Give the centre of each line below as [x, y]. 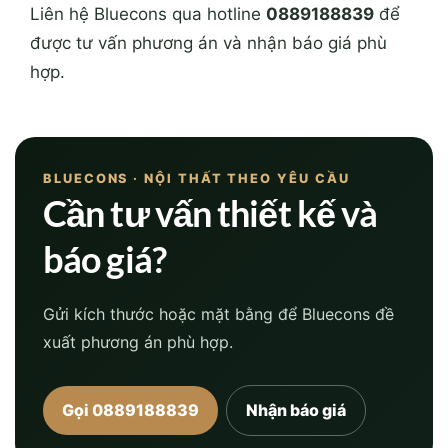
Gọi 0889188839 [130, 409]
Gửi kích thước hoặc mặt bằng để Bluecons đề [218, 314]
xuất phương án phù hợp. [138, 342]
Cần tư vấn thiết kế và [210, 213]
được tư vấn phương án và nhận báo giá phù [208, 43]
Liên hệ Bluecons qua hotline [148, 14]
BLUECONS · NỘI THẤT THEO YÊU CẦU [196, 179]
